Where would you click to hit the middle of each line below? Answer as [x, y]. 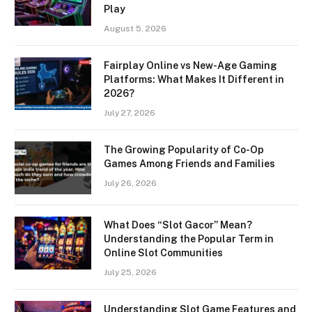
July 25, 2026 [130, 273]
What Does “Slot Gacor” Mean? [178, 225]
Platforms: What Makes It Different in [194, 80]
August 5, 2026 [135, 29]
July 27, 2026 [130, 113]
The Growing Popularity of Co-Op [184, 150]
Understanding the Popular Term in [189, 239]
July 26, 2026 [130, 184]
